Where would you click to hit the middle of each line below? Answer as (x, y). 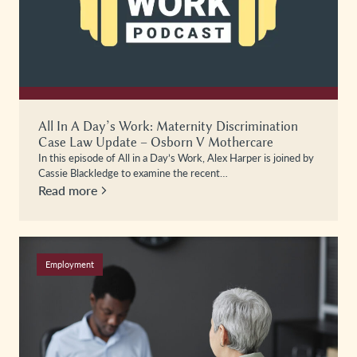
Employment (69, 264)
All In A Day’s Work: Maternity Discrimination (168, 126)
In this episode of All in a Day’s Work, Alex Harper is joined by (176, 157)
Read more (68, 190)
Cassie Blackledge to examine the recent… (133, 173)
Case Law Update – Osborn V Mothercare (156, 142)
